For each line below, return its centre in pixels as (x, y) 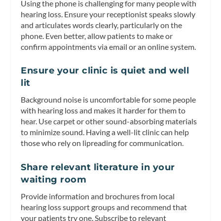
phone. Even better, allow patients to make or (97, 36)
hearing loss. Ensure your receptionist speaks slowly (108, 14)
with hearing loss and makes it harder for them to (103, 110)
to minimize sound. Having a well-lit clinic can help (105, 132)
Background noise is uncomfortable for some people (109, 100)
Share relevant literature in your (98, 167)
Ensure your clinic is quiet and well (105, 71)
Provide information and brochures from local (98, 196)
